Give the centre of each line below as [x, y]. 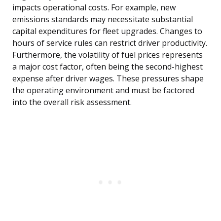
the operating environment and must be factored [103, 91]
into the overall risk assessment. [72, 102]
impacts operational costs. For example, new [94, 8]
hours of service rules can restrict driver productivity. [110, 43]
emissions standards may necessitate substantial [103, 19]
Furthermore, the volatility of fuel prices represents [108, 55]
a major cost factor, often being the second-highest [108, 67]
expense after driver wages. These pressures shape [108, 79]
